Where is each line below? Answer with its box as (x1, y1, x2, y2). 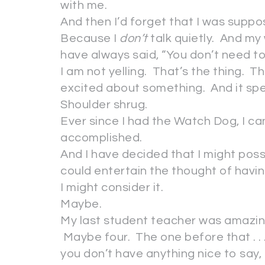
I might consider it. (60, 182, 163, 193)
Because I (60, 33, 119, 44)
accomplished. (60, 132, 143, 144)
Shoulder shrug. (60, 99, 148, 111)
